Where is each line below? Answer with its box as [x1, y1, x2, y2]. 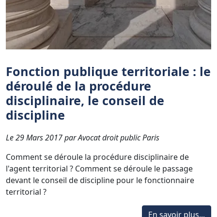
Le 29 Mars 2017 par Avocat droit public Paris [6, 132, 159, 143]
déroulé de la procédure [6, 77, 151, 94]
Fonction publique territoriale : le [6, 62, 211, 79]
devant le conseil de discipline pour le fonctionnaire [6, 174, 194, 186]
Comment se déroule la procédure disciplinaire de [6, 151, 189, 162]
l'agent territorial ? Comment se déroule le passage [6, 163, 193, 174]
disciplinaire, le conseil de [6, 92, 164, 108]
